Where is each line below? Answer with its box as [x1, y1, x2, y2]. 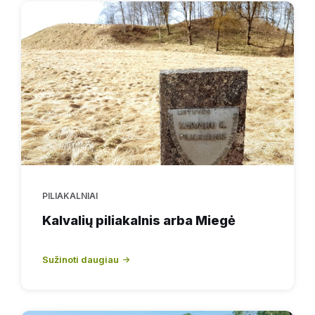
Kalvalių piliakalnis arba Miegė [42, 212, 236, 228]
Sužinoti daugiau [42, 253, 119, 265]
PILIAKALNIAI [42, 190, 98, 201]
